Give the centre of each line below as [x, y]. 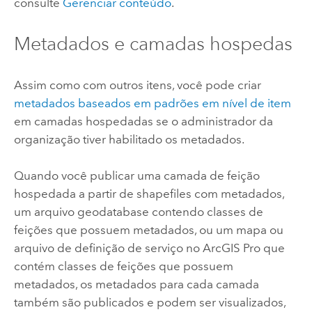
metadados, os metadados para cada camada [136, 284]
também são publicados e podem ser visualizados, [149, 303]
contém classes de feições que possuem [123, 266]
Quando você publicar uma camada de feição [136, 176]
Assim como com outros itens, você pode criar [137, 85]
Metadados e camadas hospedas [153, 44]
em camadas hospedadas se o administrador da [143, 121]
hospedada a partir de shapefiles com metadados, [149, 194]
